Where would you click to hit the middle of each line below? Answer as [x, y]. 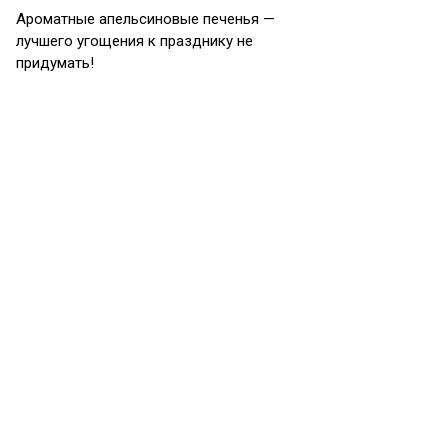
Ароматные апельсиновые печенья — [145, 19]
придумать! [55, 63]
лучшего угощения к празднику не [134, 41]
